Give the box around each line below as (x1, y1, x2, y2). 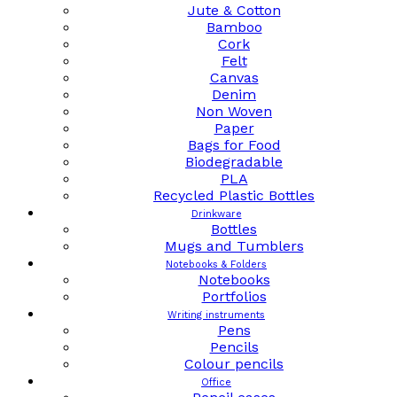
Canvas (209, 69, 259, 86)
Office (201, 377, 231, 388)
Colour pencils (184, 355, 284, 372)
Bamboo (206, 19, 262, 35)
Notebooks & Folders (166, 259, 267, 270)
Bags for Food (187, 136, 281, 153)
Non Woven (196, 103, 272, 120)
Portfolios (201, 288, 267, 305)
